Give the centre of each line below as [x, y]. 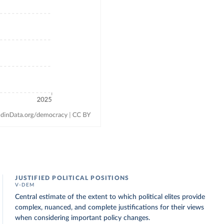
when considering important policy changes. [83, 218]
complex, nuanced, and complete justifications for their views [110, 207]
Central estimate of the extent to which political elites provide [110, 197]
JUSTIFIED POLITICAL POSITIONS [72, 178]
